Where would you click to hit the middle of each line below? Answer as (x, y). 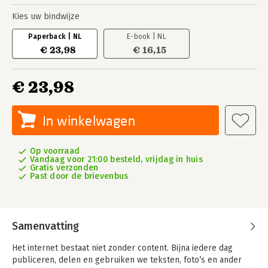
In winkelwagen (89, 121)
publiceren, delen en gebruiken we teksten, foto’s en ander (127, 260)
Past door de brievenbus (79, 176)
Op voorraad (55, 151)
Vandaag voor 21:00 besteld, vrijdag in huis (117, 159)
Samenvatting (45, 226)
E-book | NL (147, 36)
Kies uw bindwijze (46, 16)
